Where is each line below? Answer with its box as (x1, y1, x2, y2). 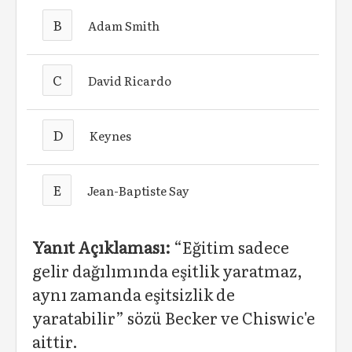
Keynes (90, 126, 132, 145)
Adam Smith (88, 16, 160, 35)
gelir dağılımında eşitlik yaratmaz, (32, 258, 302, 282)
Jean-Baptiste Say (87, 181, 190, 200)
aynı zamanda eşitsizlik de (32, 282, 235, 306)
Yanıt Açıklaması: (32, 235, 170, 258)
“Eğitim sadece (170, 235, 289, 258)
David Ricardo (88, 71, 172, 90)
